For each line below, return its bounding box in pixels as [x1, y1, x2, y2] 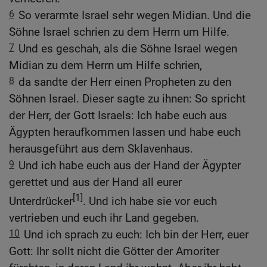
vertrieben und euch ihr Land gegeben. [9, 211, 199, 225]
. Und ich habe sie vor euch [83, 194, 217, 209]
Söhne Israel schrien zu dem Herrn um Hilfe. [9, 24, 229, 39]
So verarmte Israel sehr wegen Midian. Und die [18, 8, 251, 22]
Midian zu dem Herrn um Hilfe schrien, [9, 58, 202, 72]
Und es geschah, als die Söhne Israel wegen [18, 41, 237, 55]
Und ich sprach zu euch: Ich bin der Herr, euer [24, 228, 249, 242]
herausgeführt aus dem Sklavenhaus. [9, 141, 193, 156]
